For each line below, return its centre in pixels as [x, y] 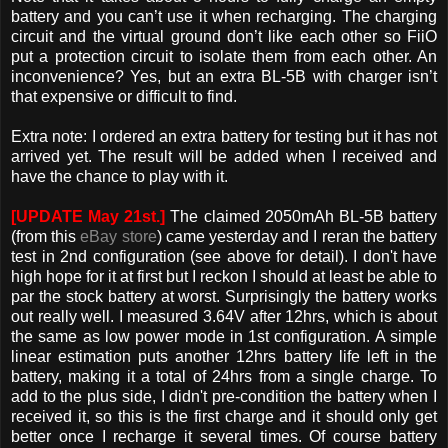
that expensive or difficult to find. [124, 96]
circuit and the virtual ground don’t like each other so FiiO [224, 36]
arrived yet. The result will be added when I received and [224, 156]
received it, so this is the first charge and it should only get [224, 416]
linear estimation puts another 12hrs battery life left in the [224, 356]
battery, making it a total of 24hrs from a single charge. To [224, 376]
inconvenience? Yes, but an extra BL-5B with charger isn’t [224, 76]
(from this [46, 236]
